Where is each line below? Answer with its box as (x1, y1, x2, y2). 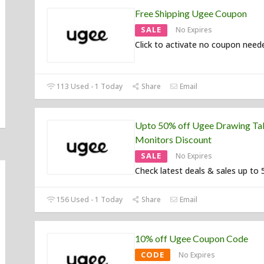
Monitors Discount (135, 134, 212, 146)
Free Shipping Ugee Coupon (135, 8, 247, 19)
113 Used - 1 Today (55, 81, 123, 92)
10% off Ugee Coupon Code (135, 233, 248, 245)
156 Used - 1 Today (55, 194, 123, 205)
